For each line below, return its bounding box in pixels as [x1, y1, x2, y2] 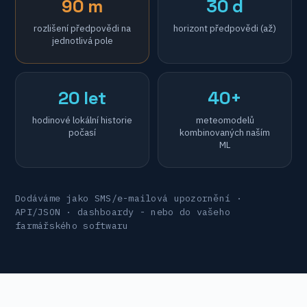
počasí [69, 126, 96, 138]
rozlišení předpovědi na [34, 22, 131, 34]
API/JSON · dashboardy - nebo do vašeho [15, 206, 231, 218]
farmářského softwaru [15, 219, 129, 232]
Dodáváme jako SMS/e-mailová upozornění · [15, 192, 242, 204]
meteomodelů [195, 114, 254, 126]
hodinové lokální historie [32, 114, 132, 126]
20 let [58, 86, 106, 110]
